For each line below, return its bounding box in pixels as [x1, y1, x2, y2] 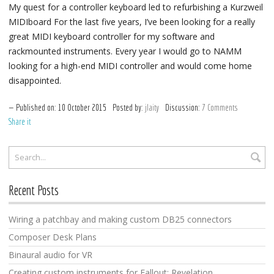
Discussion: [165, 103, 200, 113]
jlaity [145, 103, 159, 113]
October [67, 103, 90, 113]
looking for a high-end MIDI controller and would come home [9, 60, 252, 72]
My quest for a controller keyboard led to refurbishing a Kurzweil [9, 1, 263, 13]
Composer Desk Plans [9, 231, 97, 243]
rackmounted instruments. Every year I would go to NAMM [9, 45, 242, 57]
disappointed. [9, 75, 61, 87]
